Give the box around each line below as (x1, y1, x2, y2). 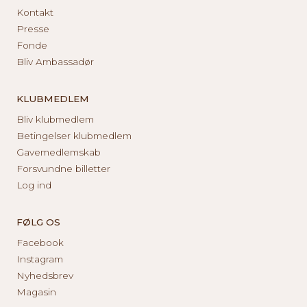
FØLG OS (16, 216, 60, 228)
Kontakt (16, 6, 53, 18)
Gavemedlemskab (16, 146, 101, 158)
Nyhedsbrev (16, 269, 73, 281)
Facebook (16, 236, 64, 248)
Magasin (16, 286, 56, 297)
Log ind (16, 179, 51, 191)
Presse (16, 23, 49, 34)
